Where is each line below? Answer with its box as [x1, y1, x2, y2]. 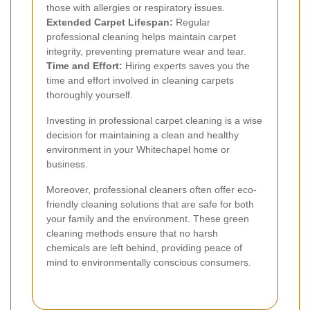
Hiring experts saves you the [122, 60, 250, 72]
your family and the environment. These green [46, 213, 249, 225]
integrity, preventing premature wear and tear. [46, 46, 246, 57]
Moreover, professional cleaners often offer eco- [46, 184, 257, 196]
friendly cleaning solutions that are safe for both [46, 199, 254, 210]
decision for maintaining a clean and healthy [46, 129, 239, 141]
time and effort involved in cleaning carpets [46, 75, 234, 86]
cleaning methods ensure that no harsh [46, 228, 218, 239]
